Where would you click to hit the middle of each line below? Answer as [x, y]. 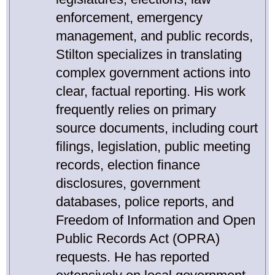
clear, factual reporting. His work [151, 91]
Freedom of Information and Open [156, 220]
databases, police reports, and [145, 202]
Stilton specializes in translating [149, 55]
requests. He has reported [133, 257]
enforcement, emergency [129, 18]
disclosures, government [128, 184]
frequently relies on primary [136, 110]
